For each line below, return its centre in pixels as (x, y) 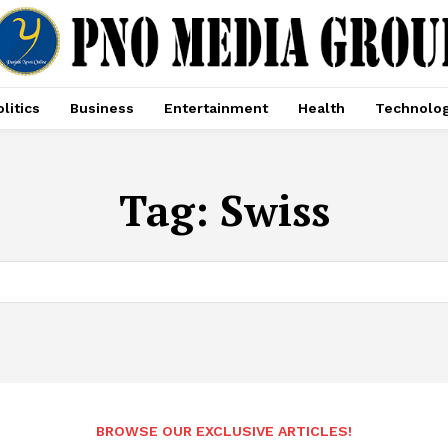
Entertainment (215, 108)
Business (101, 108)
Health (321, 108)
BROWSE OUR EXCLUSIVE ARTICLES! (224, 431)
